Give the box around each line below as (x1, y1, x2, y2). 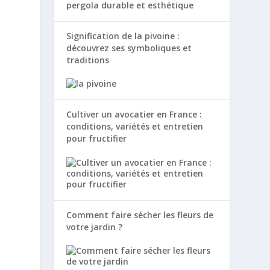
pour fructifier (66, 133, 127, 145)
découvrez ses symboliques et (66, 42, 192, 54)
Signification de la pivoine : (66, 30, 180, 42)
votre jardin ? (66, 221, 123, 233)
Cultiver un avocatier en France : (66, 108, 202, 121)
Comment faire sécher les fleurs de (66, 209, 214, 221)
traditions (66, 54, 110, 66)
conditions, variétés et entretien (66, 121, 204, 133)
